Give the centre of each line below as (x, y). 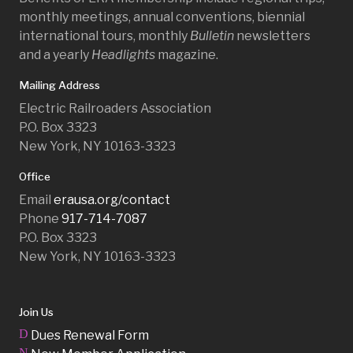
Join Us (36, 312)
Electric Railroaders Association (115, 108)
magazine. (187, 54)
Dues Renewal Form (89, 335)
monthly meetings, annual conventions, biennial (162, 17)
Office (35, 176)
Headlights (123, 54)
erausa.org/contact (112, 199)
